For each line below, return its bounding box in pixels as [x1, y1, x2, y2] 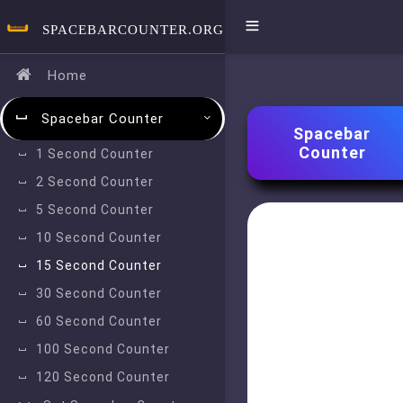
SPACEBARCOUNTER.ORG [41, 22, 224, 37]
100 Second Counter [36, 342, 170, 356]
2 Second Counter [36, 175, 154, 189]
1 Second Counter [36, 147, 154, 161]
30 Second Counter [36, 286, 162, 300]
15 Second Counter [36, 258, 162, 273]
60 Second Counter [36, 314, 162, 328]
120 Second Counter [36, 370, 170, 384]
